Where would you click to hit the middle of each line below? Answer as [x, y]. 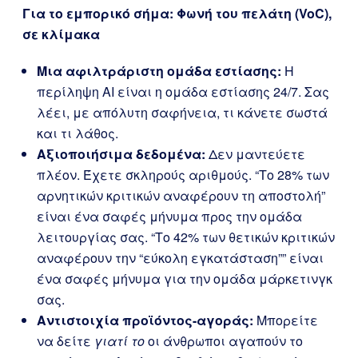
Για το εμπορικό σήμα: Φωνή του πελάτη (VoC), [177, 13]
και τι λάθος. [78, 133]
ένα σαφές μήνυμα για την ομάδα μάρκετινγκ [185, 278]
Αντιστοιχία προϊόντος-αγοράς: [145, 320]
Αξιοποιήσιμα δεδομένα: [121, 154]
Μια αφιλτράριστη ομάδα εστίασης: [159, 71]
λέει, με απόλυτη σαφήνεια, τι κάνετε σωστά [182, 112]
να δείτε [66, 341]
